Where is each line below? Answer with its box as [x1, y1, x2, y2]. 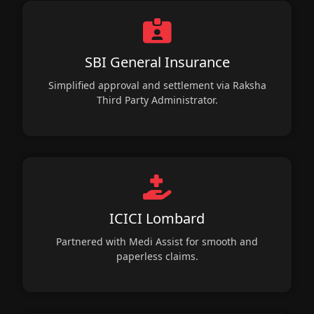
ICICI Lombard [109, 208, 205, 228]
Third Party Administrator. [96, 93, 218, 107]
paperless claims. [116, 249, 198, 263]
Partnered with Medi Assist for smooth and [56, 234, 258, 248]
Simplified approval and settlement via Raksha [48, 78, 266, 92]
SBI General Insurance [84, 52, 230, 71]
